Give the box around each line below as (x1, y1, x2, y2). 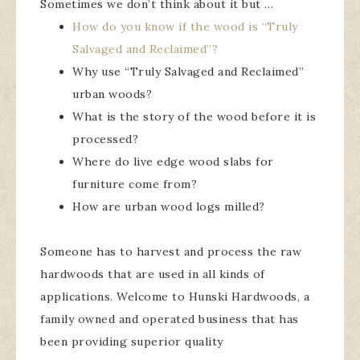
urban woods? (72, 87, 152, 102)
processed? (72, 132, 138, 147)
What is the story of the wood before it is (72, 109, 316, 125)
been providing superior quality (40, 334, 223, 350)
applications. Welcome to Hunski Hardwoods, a (40, 289, 309, 305)
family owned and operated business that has (40, 312, 299, 327)
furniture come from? (72, 177, 197, 192)
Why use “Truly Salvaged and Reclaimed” (72, 64, 304, 80)
